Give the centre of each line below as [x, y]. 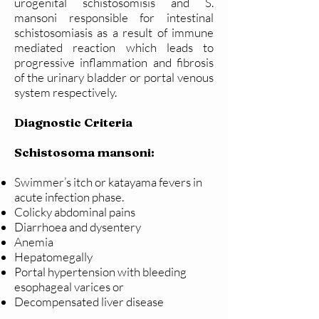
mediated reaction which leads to [114, 48]
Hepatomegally [53, 257]
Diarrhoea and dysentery [78, 227]
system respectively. [68, 93]
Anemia [35, 242]
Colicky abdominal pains [76, 212]
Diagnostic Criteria [73, 122]
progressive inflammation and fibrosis [114, 63]
